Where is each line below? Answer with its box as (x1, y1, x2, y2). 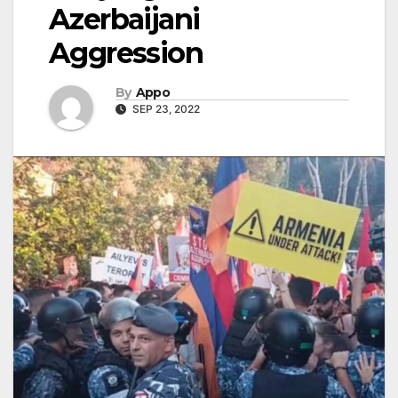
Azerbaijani (49, 2, 200, 37)
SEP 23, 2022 (130, 101, 200, 115)
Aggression (49, 36, 203, 71)
